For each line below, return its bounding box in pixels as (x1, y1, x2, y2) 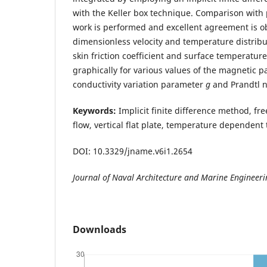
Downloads (73, 222, 126, 236)
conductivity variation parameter (73, 78, 206, 90)
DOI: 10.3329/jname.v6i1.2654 (73, 145, 193, 157)
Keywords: (73, 104, 116, 116)
